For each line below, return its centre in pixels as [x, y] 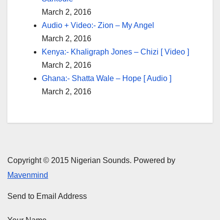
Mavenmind [28, 175]
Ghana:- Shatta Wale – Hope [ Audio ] [107, 78]
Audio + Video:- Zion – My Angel [98, 25]
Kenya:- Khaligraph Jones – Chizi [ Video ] [115, 52]
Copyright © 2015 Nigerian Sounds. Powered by [91, 161]
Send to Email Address [47, 196]
